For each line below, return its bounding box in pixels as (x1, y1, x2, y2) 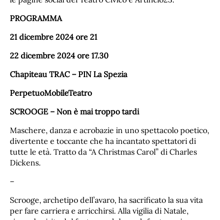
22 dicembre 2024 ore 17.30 (10, 51, 109, 61)
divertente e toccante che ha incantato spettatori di (10, 136, 196, 146)
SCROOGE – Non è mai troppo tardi (10, 107, 139, 117)
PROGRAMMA (10, 13, 62, 24)
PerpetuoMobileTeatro (10, 88, 92, 98)
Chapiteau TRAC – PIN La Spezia (10, 69, 127, 80)
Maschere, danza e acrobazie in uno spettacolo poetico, (10, 125, 209, 136)
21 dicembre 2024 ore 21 (10, 32, 97, 42)
